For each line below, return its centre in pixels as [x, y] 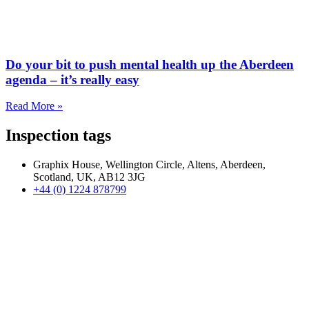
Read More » [34, 106]
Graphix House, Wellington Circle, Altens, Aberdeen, [149, 165]
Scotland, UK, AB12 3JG [89, 177]
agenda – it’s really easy [72, 79]
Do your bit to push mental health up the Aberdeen [150, 64]
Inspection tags [58, 136]
